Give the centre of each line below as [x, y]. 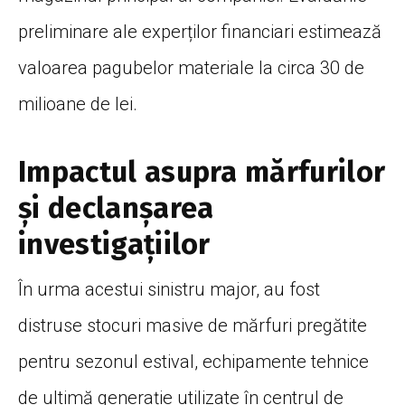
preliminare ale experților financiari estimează [200, 31]
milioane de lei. [78, 104]
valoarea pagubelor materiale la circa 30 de [191, 67]
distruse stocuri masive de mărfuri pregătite [193, 325]
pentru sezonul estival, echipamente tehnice [193, 361]
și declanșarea [116, 207]
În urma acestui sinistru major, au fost [169, 289]
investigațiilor [114, 244]
